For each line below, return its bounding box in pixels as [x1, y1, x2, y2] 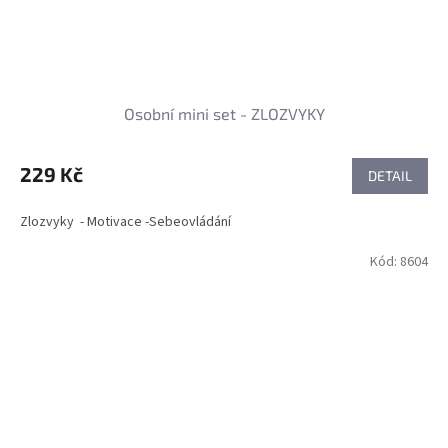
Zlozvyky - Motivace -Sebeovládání [20, 212, 234, 233]
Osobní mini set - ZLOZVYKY [123, 104, 325, 124]
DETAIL [368, 167, 412, 185]
